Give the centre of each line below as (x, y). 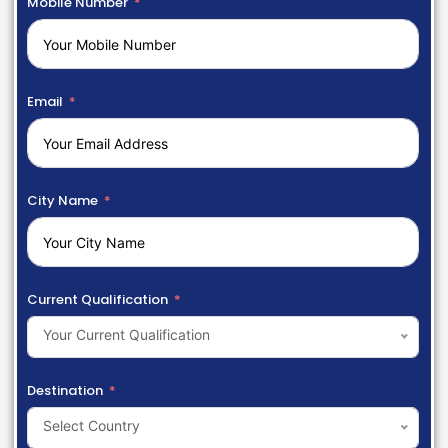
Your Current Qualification (126, 334)
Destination (65, 390)
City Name (62, 200)
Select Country (91, 425)
